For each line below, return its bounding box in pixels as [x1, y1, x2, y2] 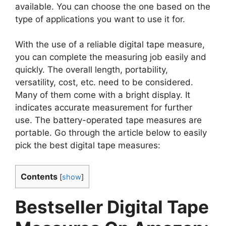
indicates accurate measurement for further [15, 102, 192, 112]
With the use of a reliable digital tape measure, [15, 39, 205, 49]
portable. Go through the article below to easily [15, 128, 207, 138]
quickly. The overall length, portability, [15, 65, 168, 75]
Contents [21, 171, 58, 182]
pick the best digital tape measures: [15, 140, 160, 150]
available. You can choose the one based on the [15, 1, 210, 12]
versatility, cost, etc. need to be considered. [15, 77, 193, 87]
